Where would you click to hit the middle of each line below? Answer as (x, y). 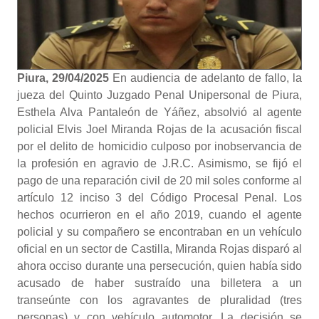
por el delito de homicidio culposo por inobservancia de (159, 146)
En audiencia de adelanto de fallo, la (207, 78)
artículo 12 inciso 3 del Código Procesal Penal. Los (159, 198)
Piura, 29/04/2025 (65, 78)
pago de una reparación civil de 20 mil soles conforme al (159, 181)
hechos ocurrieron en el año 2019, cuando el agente (159, 215)
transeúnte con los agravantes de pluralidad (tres (159, 300)
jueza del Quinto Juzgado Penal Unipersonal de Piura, (159, 95)
